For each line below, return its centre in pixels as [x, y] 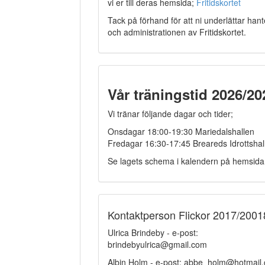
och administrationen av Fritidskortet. [177, 32]
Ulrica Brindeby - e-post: [153, 232]
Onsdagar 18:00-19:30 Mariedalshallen [181, 131]
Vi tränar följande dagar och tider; [170, 113]
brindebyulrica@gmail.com [157, 244]
